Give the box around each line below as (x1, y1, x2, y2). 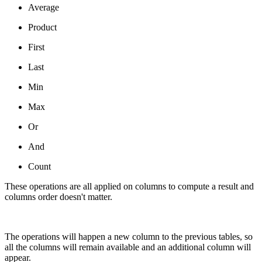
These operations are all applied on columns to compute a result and (5, 181, 254, 191)
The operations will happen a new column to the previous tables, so (5, 231, 253, 242)
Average (28, 2, 59, 12)
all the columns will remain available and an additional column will (5, 242, 251, 252)
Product (28, 22, 57, 32)
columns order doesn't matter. (5, 191, 112, 202)
